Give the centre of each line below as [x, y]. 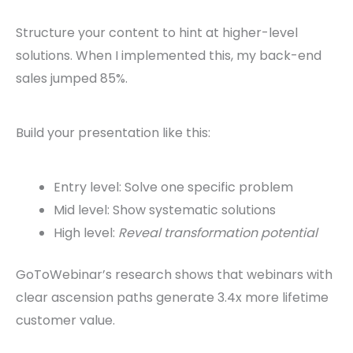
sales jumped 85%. [72, 79]
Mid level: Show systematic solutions [165, 210]
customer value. [65, 321]
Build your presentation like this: [113, 133]
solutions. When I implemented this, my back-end [169, 56]
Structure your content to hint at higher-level [157, 33]
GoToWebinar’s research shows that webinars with [174, 275]
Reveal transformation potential [218, 233]
